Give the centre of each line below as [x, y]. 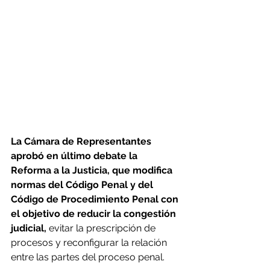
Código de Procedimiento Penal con [96, 199]
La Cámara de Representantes [82, 141]
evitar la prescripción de [102, 228]
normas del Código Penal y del [83, 184]
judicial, [29, 228]
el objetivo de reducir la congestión [95, 213]
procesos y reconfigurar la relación [90, 242]
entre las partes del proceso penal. [88, 257]
